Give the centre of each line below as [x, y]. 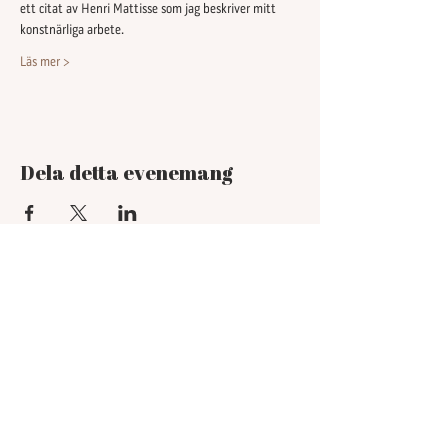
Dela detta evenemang [126, 172]
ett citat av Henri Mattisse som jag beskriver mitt [149, 9]
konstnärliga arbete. [73, 30]
